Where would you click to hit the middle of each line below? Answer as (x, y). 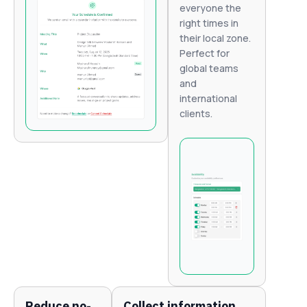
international (208, 99)
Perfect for (204, 53)
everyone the (210, 8)
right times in (209, 23)
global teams (209, 69)
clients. (196, 114)
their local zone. (215, 38)
